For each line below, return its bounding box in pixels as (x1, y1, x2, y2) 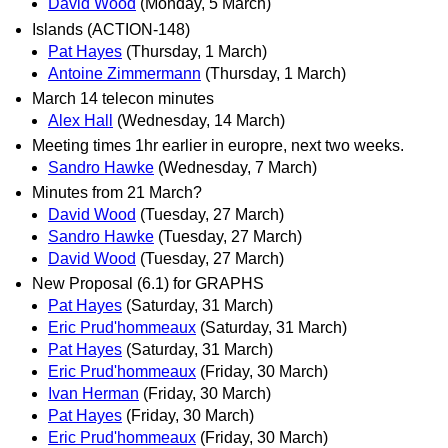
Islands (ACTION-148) (32, 20, 190, 38)
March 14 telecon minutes (32, 89, 214, 107)
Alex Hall (48, 111, 113, 129)
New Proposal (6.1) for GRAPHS (32, 275, 264, 293)
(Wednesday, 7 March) (158, 158, 317, 176)
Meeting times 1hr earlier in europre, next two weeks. (32, 136, 404, 154)
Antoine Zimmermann (48, 64, 201, 82)
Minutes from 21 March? (32, 184, 202, 202)
